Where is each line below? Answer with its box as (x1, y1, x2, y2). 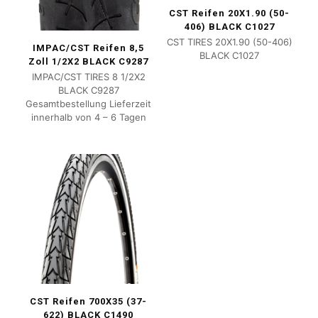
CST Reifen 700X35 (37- (30, 296, 148, 307)
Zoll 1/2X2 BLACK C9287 (28, 55, 149, 67)
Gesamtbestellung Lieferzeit (26, 97, 152, 109)
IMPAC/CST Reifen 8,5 (33, 42, 145, 53)
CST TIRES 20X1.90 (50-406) (166, 36, 292, 48)
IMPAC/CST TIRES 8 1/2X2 (31, 70, 146, 82)
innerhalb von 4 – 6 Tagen (31, 111, 146, 123)
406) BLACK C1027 (184, 21, 275, 33)
